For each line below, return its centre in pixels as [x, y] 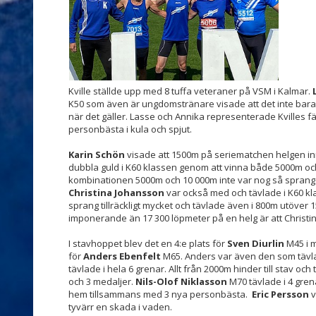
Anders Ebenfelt [123, 256]
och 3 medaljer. [102, 281]
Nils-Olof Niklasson [181, 281]
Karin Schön [97, 154]
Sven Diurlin [256, 243]
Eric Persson [280, 294]
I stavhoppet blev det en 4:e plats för [148, 243]
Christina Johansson [116, 193]
